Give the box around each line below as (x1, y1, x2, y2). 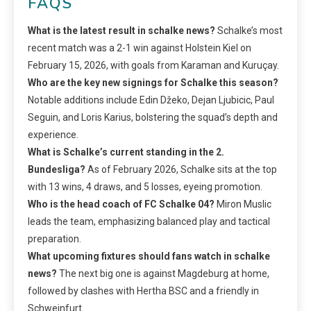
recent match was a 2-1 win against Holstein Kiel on (28, 42, 251, 53)
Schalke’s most (215, 24, 283, 36)
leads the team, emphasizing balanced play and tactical (28, 215, 270, 227)
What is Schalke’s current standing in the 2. (28, 146, 224, 158)
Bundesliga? (28, 163, 85, 175)
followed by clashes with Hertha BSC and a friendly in (28, 285, 259, 296)
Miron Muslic (215, 198, 271, 210)
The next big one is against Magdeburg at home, (57, 267, 269, 279)
